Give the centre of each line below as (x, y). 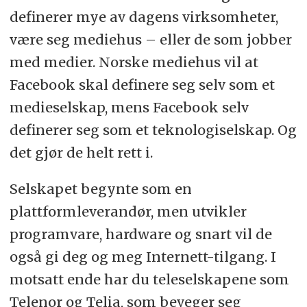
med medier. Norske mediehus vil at (134, 62)
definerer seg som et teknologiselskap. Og (153, 130)
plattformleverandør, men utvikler (128, 212)
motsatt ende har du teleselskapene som (149, 280)
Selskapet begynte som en (100, 189)
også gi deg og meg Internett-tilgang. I (143, 257)
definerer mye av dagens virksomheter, (144, 17)
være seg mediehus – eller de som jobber (150, 40)
